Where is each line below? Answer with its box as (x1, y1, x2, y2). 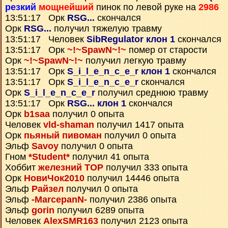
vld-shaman (43, 120, 94, 130)
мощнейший (39, 2, 94, 12)
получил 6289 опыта (54, 205, 144, 215)
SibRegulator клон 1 (87, 34, 175, 44)
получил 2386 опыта (87, 194, 177, 205)
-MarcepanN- (32, 194, 87, 205)
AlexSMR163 (43, 216, 98, 226)
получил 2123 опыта (98, 216, 188, 226)
